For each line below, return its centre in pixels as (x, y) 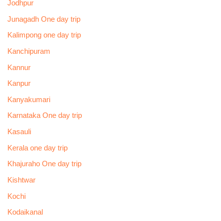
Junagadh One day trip (44, 19)
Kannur (19, 67)
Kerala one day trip (37, 148)
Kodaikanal (25, 212)
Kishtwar (21, 180)
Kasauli (19, 132)
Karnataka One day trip (44, 116)
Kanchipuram (29, 51)
